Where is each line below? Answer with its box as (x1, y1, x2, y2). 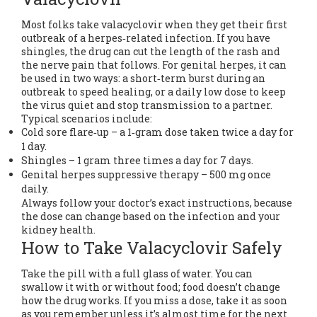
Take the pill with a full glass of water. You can (21, 267, 253, 280)
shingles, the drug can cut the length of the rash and (21, 45, 280, 58)
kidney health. (21, 223, 96, 236)
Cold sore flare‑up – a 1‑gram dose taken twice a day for (21, 125, 294, 139)
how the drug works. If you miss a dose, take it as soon (21, 294, 287, 307)
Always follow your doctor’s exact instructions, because (21, 196, 292, 209)
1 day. (21, 139, 47, 153)
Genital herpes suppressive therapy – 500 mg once (21, 168, 271, 181)
